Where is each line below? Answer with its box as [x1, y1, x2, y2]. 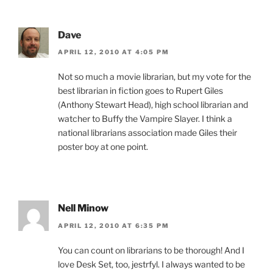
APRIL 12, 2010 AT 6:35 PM [58, 221, 169, 229]
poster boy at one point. [58, 141, 148, 152]
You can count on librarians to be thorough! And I [58, 244, 244, 255]
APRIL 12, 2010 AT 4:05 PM [58, 48, 169, 56]
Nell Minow [58, 202, 108, 214]
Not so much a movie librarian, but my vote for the [58, 71, 251, 82]
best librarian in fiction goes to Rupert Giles [58, 85, 223, 96]
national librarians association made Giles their [58, 127, 237, 138]
